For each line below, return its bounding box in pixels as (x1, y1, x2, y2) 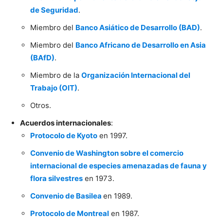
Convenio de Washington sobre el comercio (30, 148, 183, 158)
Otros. (30, 101, 53, 110)
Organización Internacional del (81, 71, 190, 80)
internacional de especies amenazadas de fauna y (30, 161, 207, 171)
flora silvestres (30, 174, 83, 183)
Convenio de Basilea (30, 191, 102, 201)
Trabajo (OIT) (30, 83, 77, 93)
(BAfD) (30, 53, 54, 63)
